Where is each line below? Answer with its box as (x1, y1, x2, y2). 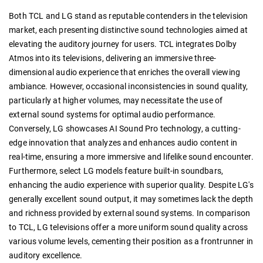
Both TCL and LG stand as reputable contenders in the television (9, 11, 248, 21)
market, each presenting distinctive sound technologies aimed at (9, 25, 248, 35)
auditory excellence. (9, 250, 83, 260)
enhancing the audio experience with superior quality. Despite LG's (9, 180, 254, 190)
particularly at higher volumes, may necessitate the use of (9, 95, 223, 105)
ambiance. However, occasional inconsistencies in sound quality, (9, 81, 248, 91)
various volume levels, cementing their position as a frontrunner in (9, 236, 254, 246)
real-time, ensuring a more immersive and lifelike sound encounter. (9, 151, 254, 161)
